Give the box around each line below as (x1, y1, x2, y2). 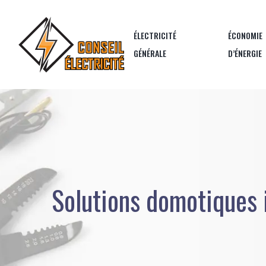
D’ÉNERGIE (228, 47, 262, 59)
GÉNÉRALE (134, 47, 166, 59)
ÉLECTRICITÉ (134, 29, 176, 42)
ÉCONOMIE (228, 29, 263, 42)
